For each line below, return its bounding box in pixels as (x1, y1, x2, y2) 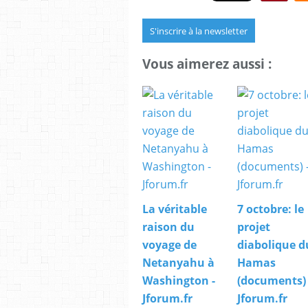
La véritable (142, 201, 207, 217)
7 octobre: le (237, 201, 304, 217)
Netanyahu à (142, 254, 214, 270)
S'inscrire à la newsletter (150, 24, 247, 37)
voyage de (142, 236, 197, 252)
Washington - (142, 272, 215, 288)
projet (237, 219, 270, 234)
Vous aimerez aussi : (142, 55, 272, 73)
